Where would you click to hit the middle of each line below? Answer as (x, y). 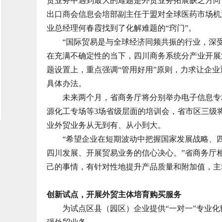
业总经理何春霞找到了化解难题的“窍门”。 (121, 28)
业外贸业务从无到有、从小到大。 (106, 125)
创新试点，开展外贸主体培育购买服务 (114, 194)
